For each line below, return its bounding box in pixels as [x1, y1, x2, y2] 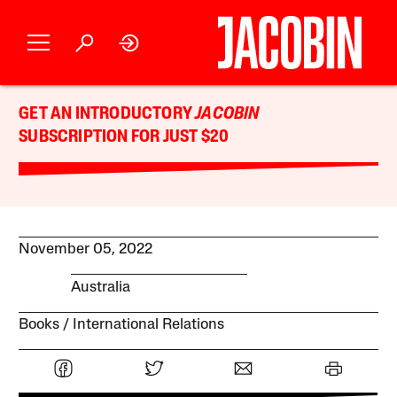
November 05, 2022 [19, 242, 153, 258]
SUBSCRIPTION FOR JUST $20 [19, 128, 230, 146]
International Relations [73, 316, 225, 332]
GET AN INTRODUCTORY [19, 105, 196, 123]
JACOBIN [195, 105, 260, 123]
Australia [70, 279, 130, 295]
